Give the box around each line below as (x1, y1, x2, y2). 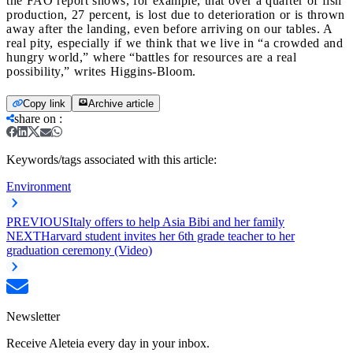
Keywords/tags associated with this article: (6, 152, 217, 166)
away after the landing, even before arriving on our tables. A (6, 21, 333, 35)
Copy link (23, 97, 65, 110)
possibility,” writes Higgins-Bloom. (6, 64, 196, 78)
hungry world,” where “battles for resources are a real (6, 50, 296, 64)
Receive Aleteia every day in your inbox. (6, 336, 210, 350)
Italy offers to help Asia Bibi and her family (69, 214, 284, 229)
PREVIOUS (6, 214, 69, 229)
